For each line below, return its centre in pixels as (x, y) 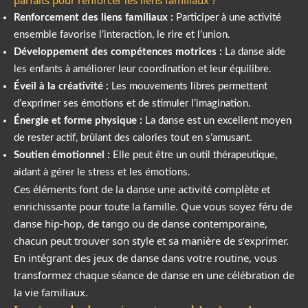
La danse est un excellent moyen (217, 120)
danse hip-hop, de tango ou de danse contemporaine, (141, 223)
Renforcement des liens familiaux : (93, 17)
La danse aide (254, 52)
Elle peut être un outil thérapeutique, (194, 155)
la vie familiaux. (51, 292)
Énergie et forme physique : (78, 120)
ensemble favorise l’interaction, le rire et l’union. (122, 34)
